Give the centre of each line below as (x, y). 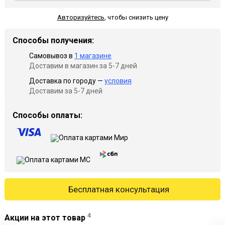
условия (118, 81)
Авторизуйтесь (81, 17)
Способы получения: (53, 40)
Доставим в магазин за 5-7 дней (83, 66)
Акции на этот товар (46, 218)
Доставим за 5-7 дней (66, 91)
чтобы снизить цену (137, 17)
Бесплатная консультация (119, 189)
